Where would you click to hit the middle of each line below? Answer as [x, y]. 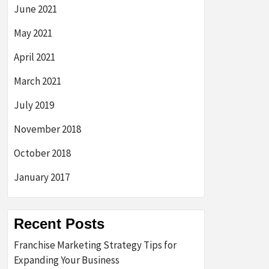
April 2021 [35, 57]
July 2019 [34, 105]
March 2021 [38, 81]
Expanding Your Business [67, 260]
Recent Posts [59, 224]
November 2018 [47, 129]
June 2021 [35, 9]
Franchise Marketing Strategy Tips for [95, 245]
